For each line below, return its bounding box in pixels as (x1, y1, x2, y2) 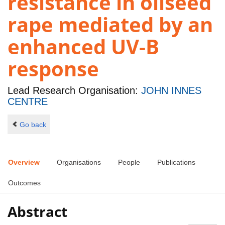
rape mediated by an (8, 11, 213, 39)
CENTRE (8, 96, 48, 107)
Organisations (57, 158, 101, 167)
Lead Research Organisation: (8, 85, 141, 96)
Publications (157, 158, 195, 167)
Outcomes (8, 179, 41, 187)
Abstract (8, 201, 67, 221)
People (118, 158, 140, 167)
